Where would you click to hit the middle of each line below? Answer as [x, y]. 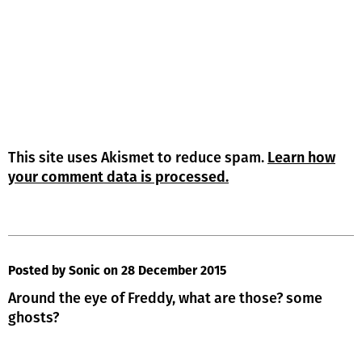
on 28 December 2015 [165, 271]
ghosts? [34, 317]
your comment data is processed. [118, 177]
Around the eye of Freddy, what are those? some [165, 298]
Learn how [301, 157]
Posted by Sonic [54, 271]
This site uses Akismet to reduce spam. [138, 157]
